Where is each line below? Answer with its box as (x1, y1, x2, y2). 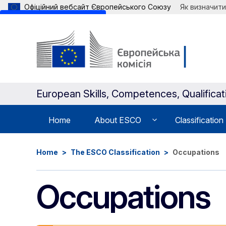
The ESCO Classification (71, 148, 160, 156)
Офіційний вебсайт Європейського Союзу (24, 3, 171, 11)
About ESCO (94, 115, 141, 125)
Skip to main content (10, 17, 96, 27)
